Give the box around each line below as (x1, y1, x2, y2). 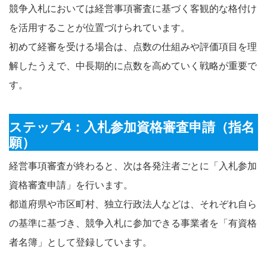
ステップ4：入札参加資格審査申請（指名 (9, 119, 254, 135)
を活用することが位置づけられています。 (9, 22, 190, 33)
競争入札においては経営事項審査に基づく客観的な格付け (9, 3, 257, 14)
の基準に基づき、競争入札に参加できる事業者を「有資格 (9, 218, 257, 228)
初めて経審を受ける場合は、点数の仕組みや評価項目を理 (9, 41, 257, 52)
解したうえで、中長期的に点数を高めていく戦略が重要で (9, 60, 257, 71)
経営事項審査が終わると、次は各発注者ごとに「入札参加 (9, 160, 257, 171)
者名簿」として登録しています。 (9, 237, 152, 247)
